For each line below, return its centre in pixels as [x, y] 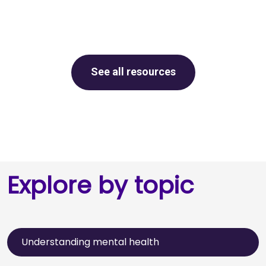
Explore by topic [101, 185]
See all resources [133, 71]
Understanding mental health [90, 242]
